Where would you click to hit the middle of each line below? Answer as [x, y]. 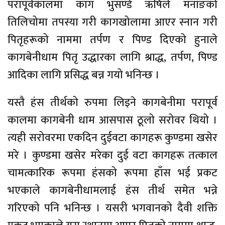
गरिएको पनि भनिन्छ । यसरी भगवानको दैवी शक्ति [113, 208]
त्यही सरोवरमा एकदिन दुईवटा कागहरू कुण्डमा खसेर [113, 138]
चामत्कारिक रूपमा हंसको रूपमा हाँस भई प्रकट [113, 173]
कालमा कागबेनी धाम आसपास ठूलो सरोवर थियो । [113, 121]
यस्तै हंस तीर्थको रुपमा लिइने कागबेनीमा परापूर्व [113, 103]
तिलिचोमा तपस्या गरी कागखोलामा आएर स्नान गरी [113, 23]
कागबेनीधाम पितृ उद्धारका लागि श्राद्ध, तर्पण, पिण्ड [113, 58]
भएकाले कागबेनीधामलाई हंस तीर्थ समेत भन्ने [113, 191]
